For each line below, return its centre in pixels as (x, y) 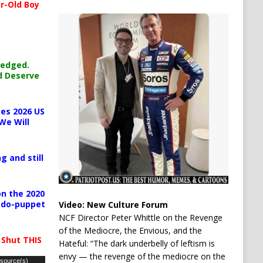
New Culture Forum (127, 204)
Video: (73, 204)
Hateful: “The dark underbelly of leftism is (136, 243)
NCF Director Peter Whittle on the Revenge (140, 217)
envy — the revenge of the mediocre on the (142, 256)
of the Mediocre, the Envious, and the (130, 230)
